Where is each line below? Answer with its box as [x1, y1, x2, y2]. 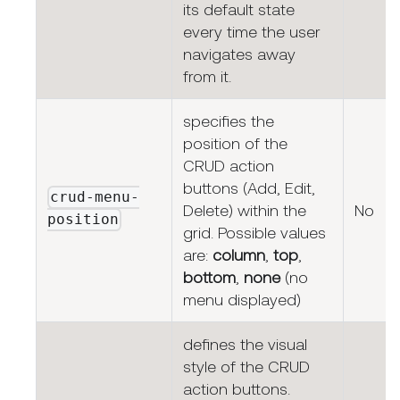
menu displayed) [183, 290, 301, 310]
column [212, 246, 265, 265]
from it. [183, 67, 231, 87]
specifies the [183, 112, 274, 131]
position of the [183, 134, 287, 154]
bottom [183, 268, 236, 287]
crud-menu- [50, 188, 140, 206]
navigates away [183, 45, 296, 64]
